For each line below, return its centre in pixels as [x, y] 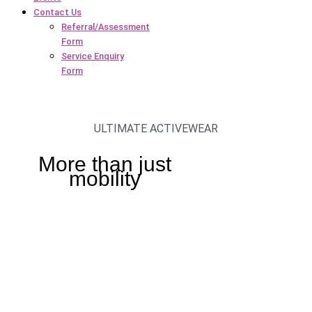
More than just [105, 164]
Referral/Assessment [106, 26]
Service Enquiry [93, 56]
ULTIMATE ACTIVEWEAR [156, 129]
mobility [105, 179]
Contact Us [57, 12]
